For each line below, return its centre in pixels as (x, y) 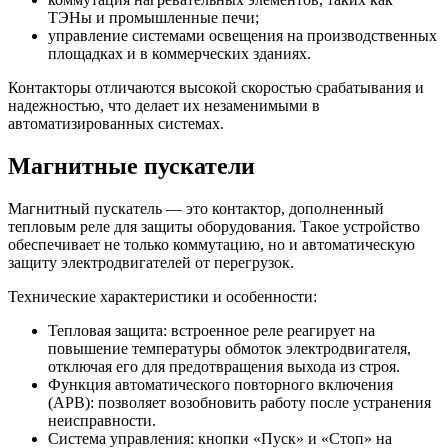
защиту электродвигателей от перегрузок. (151, 262)
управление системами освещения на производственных (242, 35)
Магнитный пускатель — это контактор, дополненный (196, 208)
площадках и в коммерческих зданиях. (179, 53)
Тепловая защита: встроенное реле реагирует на (211, 330)
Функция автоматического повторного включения (220, 384)
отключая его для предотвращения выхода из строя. (224, 366)
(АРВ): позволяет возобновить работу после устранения (239, 402)
